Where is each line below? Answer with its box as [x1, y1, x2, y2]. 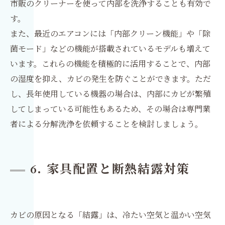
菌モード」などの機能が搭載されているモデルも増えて [10, 43, 210, 55]
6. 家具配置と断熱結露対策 [30, 161, 190, 178]
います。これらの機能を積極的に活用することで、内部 [10, 58, 210, 70]
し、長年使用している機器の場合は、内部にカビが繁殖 [10, 88, 211, 100]
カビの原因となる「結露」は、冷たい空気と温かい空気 [10, 209, 211, 221]
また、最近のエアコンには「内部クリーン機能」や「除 [10, 28, 210, 40]
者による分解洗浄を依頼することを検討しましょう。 [10, 118, 203, 130]
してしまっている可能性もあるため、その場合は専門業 [10, 103, 210, 115]
